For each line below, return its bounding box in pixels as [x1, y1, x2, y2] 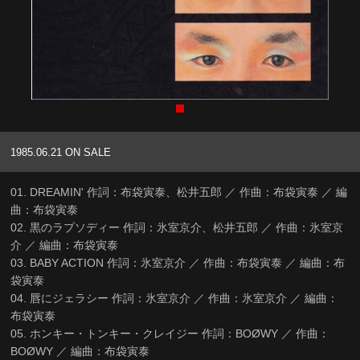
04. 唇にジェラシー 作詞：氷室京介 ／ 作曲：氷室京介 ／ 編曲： [10, 292, 339, 305]
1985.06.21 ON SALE [10, 146, 112, 159]
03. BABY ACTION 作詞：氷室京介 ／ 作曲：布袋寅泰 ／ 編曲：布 [10, 256, 346, 270]
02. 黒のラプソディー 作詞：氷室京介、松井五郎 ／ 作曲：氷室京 [10, 221, 344, 235]
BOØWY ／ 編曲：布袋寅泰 [10, 345, 150, 358]
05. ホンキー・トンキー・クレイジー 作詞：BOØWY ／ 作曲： [10, 327, 330, 341]
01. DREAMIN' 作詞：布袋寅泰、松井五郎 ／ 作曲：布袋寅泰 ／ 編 [10, 186, 348, 199]
